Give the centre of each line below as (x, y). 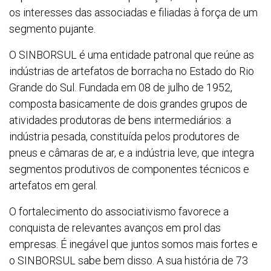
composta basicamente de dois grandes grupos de (128, 104)
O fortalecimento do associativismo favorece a (119, 212)
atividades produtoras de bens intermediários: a (120, 120)
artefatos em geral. (53, 186)
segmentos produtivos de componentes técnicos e (129, 169)
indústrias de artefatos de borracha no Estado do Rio (132, 71)
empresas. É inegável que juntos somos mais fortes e (133, 244)
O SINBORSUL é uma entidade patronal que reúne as (132, 55)
